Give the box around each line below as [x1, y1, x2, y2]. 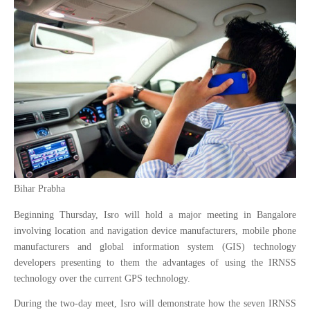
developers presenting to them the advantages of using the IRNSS [14, 257, 296, 268]
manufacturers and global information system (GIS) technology [14, 241, 296, 252]
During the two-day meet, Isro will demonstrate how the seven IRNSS [14, 298, 296, 309]
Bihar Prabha [14, 183, 65, 194]
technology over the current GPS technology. [14, 273, 190, 284]
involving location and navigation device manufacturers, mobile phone [14, 225, 296, 236]
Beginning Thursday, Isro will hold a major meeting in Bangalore [14, 209, 296, 220]
